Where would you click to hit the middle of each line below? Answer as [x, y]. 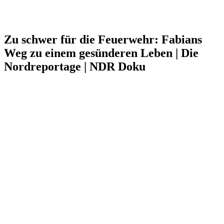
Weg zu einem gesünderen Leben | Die [101, 53]
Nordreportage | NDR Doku [75, 66]
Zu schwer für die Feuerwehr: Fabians [103, 39]
